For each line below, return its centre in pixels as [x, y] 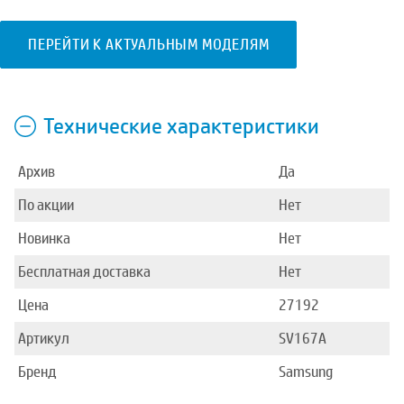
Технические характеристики [181, 126]
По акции [46, 205]
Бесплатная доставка [84, 272]
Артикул [44, 339]
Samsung [306, 372]
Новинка [44, 239]
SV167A [303, 339]
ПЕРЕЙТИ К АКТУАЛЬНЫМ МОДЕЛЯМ [149, 45]
